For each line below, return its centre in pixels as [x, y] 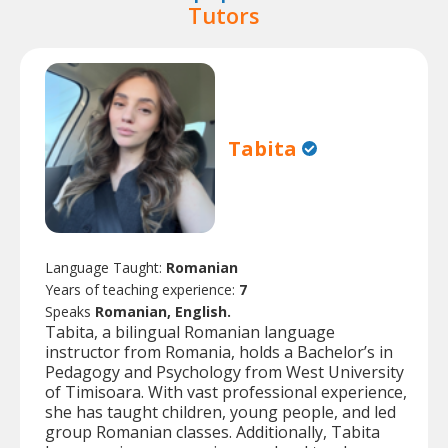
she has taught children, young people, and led [220, 412]
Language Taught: [105, 268]
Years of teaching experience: [142, 290]
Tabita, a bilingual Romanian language [190, 332]
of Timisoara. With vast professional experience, [226, 392]
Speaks [70, 312]
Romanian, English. [163, 312]
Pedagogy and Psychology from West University [224, 372]
